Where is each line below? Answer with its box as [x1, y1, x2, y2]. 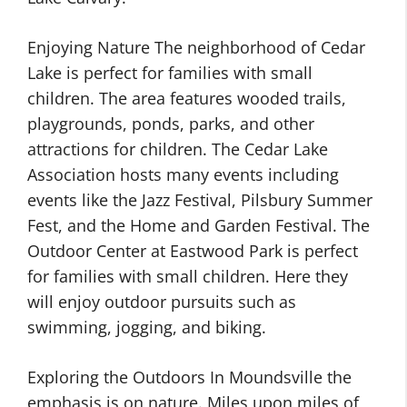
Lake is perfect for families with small [27, 62, 313, 84]
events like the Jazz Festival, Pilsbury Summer [27, 189, 372, 211]
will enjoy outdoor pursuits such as [27, 291, 296, 313]
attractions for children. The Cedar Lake [27, 138, 328, 160]
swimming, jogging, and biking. [27, 316, 266, 338]
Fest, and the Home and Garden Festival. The [27, 214, 370, 236]
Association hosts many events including [27, 164, 339, 185]
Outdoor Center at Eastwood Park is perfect [27, 240, 358, 262]
